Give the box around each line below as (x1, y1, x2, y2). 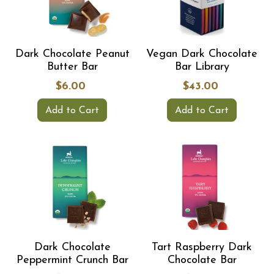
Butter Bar (46, 61, 98, 73)
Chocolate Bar (167, 254, 237, 266)
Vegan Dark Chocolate (146, 48, 257, 60)
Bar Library (174, 61, 229, 73)
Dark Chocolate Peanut (15, 48, 130, 60)
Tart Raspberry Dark (152, 242, 252, 253)
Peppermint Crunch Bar (16, 254, 128, 266)
